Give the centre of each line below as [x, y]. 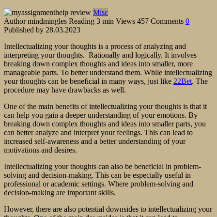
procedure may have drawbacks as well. [65, 90]
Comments [167, 21]
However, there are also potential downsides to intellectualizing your [108, 209]
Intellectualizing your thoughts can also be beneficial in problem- [102, 166]
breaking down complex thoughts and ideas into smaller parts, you [105, 124]
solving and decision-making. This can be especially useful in [97, 175]
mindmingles [47, 21]
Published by [24, 30]
